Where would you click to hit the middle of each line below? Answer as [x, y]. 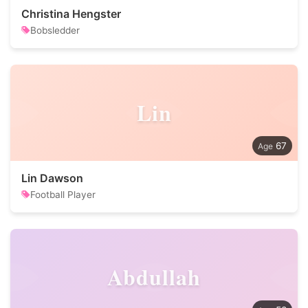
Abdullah [154, 277]
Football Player [63, 195]
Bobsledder [55, 30]
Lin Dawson [52, 178]
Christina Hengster [71, 14]
